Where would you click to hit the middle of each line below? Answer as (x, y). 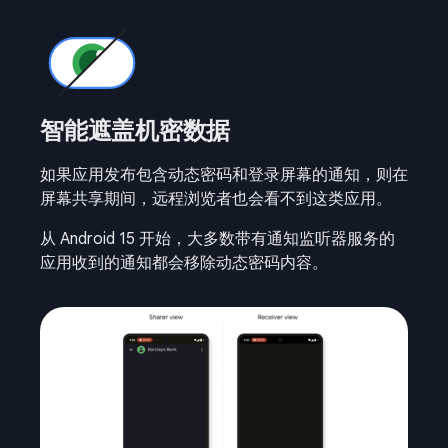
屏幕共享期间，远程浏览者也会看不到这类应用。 (216, 198)
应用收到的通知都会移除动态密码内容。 (184, 262)
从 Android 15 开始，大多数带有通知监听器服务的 (217, 238)
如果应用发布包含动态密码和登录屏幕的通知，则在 (224, 174)
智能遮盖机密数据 (138, 130)
